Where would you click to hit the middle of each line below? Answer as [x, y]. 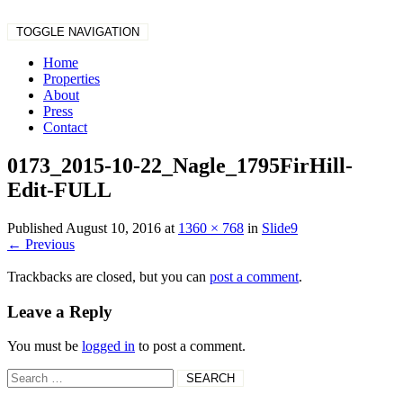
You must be [45, 346]
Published [36, 228]
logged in [108, 346]
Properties [72, 79]
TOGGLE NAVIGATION [78, 32]
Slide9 [280, 228]
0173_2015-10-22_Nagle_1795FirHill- [180, 165]
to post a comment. [190, 346]
